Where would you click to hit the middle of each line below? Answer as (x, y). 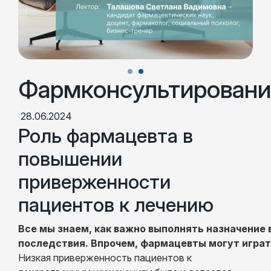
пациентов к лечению (116, 204)
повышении (70, 158)
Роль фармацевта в (106, 135)
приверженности (94, 181)
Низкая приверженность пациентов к (105, 257)
